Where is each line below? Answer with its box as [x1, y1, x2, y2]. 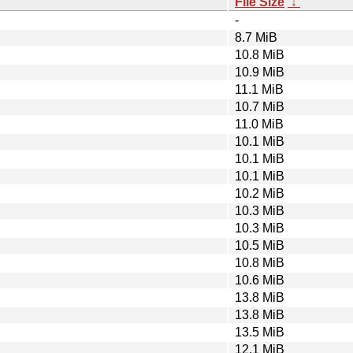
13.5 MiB [235, 325, 284, 339]
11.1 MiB [235, 82, 284, 96]
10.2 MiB [235, 186, 284, 200]
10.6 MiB [235, 273, 284, 287]
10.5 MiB [235, 238, 284, 252]
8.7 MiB [235, 30, 277, 44]
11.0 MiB [235, 117, 284, 131]
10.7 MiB [235, 99, 284, 113]
